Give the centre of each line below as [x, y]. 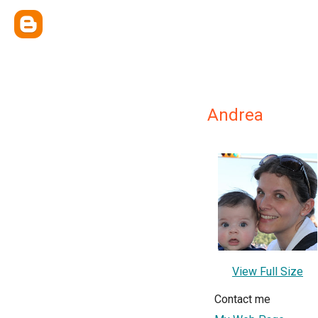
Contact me [242, 300]
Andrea [235, 115]
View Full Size [268, 272]
